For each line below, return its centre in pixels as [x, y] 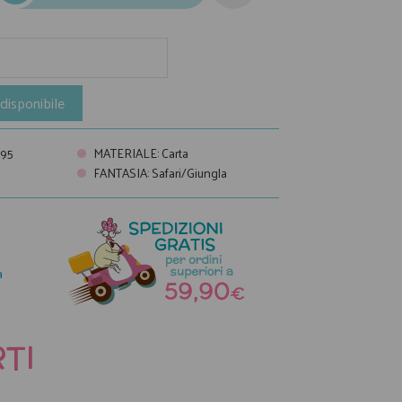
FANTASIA [120, 172]
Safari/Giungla [189, 172]
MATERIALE [125, 153]
